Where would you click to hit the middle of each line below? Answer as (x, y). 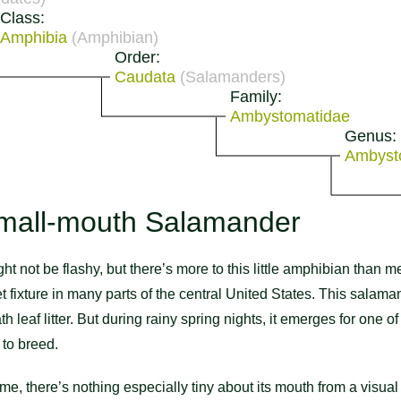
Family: (256, 96)
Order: (138, 57)
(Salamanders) (233, 77)
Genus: (370, 136)
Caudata (145, 77)
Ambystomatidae (290, 116)
